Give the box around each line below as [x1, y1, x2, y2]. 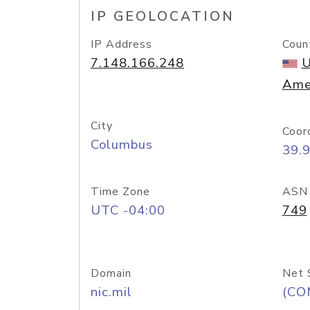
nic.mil [91, 283, 132, 301]
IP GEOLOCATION [91, 8, 235, 26]
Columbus [91, 136, 153, 154]
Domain [91, 266, 131, 281]
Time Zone [91, 184, 150, 199]
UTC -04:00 [91, 201, 165, 219]
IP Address [91, 37, 152, 52]
